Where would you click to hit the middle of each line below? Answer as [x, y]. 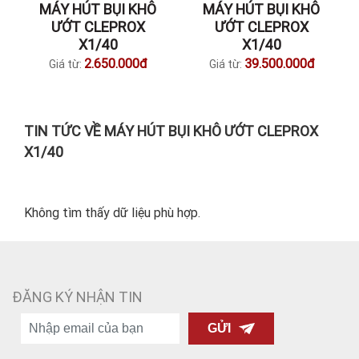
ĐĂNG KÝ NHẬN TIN [77, 297]
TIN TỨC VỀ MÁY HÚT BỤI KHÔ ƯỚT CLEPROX [171, 131]
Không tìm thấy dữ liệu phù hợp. [112, 212]
